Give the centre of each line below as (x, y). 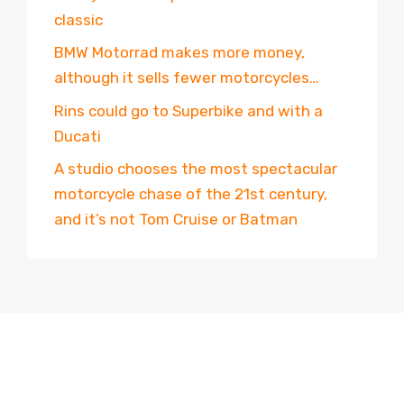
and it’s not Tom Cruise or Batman (176, 220)
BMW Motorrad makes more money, (179, 53)
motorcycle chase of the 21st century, (191, 194)
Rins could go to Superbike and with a (188, 110)
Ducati (78, 136)
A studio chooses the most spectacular (196, 169)
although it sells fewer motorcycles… (187, 78)
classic (78, 19)
